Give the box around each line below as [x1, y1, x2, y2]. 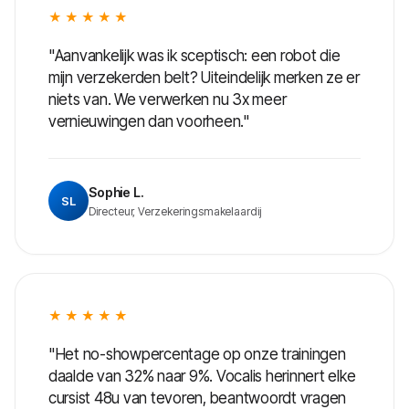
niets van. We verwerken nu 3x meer [48, 90, 287, 109]
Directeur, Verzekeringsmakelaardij [89, 204, 261, 218]
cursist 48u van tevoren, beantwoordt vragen [48, 389, 347, 407]
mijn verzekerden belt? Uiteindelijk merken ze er [48, 68, 360, 87]
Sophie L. [89, 184, 144, 200]
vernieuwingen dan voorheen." [48, 112, 250, 131]
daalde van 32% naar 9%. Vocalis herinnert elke [48, 367, 356, 385]
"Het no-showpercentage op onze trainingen [48, 345, 346, 363]
